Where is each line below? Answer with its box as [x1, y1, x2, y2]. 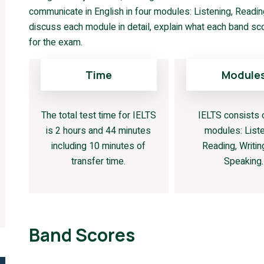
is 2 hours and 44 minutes [46, 124, 151, 138]
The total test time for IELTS [41, 108, 156, 123]
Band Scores [29, 223, 135, 247]
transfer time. [71, 154, 126, 169]
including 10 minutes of [51, 139, 146, 153]
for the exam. [29, 35, 82, 49]
